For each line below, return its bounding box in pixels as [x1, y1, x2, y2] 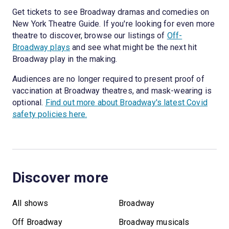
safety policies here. [12, 109, 87, 119]
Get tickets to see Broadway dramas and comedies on [12, 7, 210, 17]
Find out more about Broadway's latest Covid [45, 97, 208, 107]
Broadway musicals [119, 217, 190, 227]
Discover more [12, 169, 108, 186]
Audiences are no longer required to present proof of [12, 74, 204, 84]
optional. [12, 97, 45, 107]
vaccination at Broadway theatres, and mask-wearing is [12, 85, 212, 96]
